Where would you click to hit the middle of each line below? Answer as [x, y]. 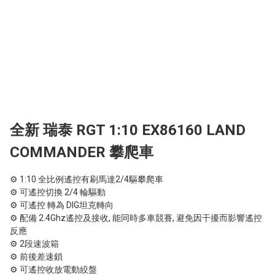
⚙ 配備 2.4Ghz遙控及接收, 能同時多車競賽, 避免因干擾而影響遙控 [136, 218]
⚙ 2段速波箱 [34, 243]
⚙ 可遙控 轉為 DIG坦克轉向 [62, 205]
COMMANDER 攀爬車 [82, 152]
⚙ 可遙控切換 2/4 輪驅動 [58, 192]
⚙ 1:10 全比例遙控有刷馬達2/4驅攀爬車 [87, 179]
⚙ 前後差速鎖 [36, 256]
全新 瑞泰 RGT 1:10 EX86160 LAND [128, 130]
